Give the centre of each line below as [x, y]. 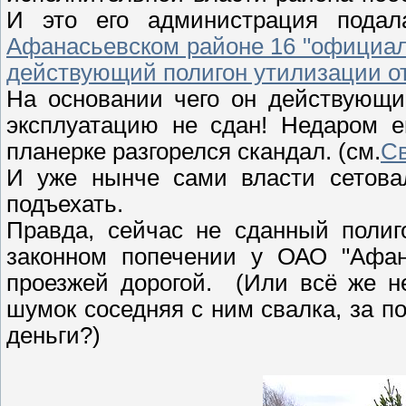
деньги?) [53, 336]
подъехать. [68, 204]
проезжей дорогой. [121, 283]
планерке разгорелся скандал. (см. [193, 152]
